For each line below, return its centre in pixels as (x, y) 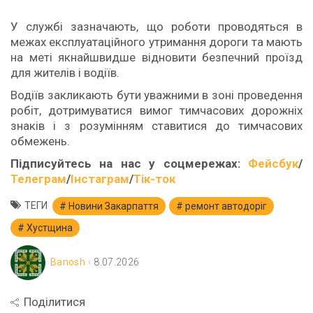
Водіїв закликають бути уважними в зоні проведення (156, 95)
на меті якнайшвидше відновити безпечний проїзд (156, 57)
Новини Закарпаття (114, 206)
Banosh (68, 262)
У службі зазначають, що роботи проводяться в (156, 26)
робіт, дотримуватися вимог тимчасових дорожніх (156, 110)
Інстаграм (100, 179)
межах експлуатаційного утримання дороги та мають (156, 42)
